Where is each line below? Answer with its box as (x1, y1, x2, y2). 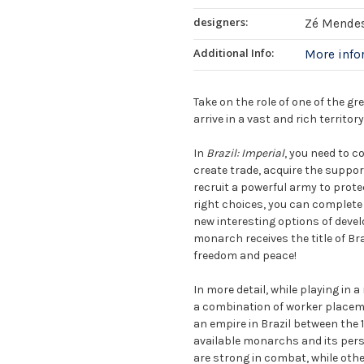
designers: (193, 14, 248, 29)
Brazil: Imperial (206, 145, 284, 160)
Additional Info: (193, 45, 274, 60)
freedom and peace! (193, 248, 297, 262)
